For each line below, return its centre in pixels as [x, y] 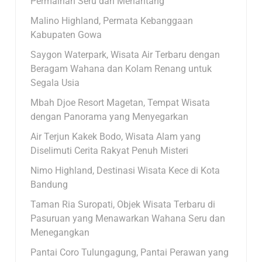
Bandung [49, 184]
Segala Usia [55, 82]
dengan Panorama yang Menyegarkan [110, 116]
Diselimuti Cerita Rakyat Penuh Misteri [110, 150]
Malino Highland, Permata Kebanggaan [112, 20]
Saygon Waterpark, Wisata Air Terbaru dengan [125, 54]
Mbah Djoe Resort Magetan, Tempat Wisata [120, 102]
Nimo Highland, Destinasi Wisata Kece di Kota [125, 170]
